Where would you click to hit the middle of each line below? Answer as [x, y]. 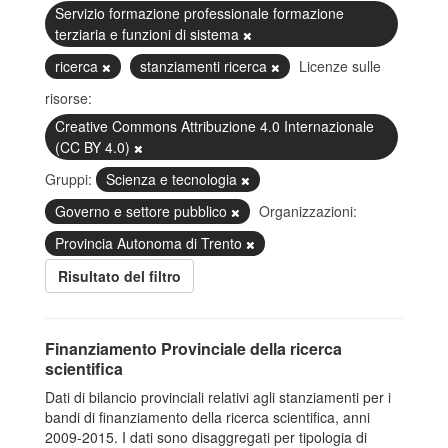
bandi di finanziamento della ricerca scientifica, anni [207, 417]
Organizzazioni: [308, 211]
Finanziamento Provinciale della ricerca [193, 348]
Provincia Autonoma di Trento [150, 243]
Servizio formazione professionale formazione [199, 13]
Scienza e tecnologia [173, 179]
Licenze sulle [340, 66]
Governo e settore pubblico [143, 211]
